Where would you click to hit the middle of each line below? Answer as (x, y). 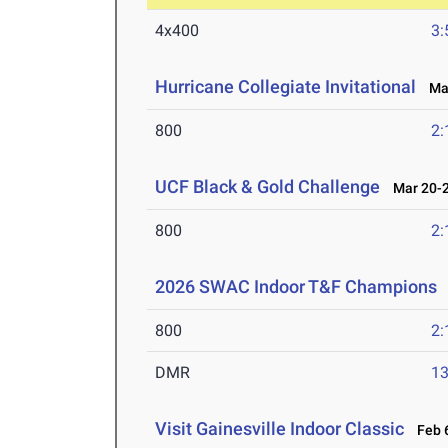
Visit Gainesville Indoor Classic (280, 429)
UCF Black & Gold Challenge (268, 187)
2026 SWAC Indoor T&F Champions (296, 287)
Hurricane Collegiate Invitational (286, 87)
